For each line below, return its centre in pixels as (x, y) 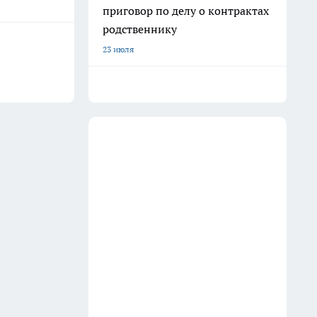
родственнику (140, 29)
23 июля (118, 49)
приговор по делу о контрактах (186, 11)
